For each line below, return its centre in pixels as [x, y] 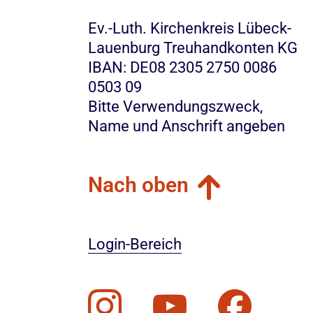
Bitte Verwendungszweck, [177, 107]
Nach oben [138, 185]
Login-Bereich [134, 244]
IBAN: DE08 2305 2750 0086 [182, 67]
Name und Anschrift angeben [186, 126]
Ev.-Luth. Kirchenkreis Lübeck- [189, 28]
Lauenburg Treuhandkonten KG [192, 48]
